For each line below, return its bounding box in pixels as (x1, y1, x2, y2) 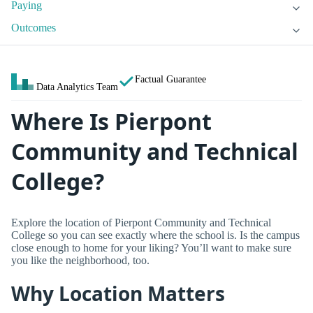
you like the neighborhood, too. (11, 254, 150, 266)
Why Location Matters (11, 280, 225, 307)
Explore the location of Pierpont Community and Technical (11, 216, 271, 228)
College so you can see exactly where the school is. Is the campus (11, 228, 300, 241)
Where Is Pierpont (11, 106, 212, 137)
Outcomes (11, 22, 56, 34)
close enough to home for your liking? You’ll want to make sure (11, 241, 291, 254)
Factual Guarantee (135, 73, 206, 85)
